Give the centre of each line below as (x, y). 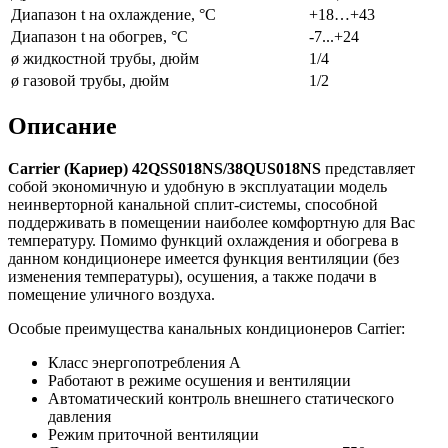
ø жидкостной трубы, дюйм (105, 59)
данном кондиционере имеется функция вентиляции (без (203, 258)
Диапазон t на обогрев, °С (99, 37)
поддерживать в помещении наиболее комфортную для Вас (211, 222)
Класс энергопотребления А (144, 362)
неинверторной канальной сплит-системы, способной (193, 204)
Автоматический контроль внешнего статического (221, 398)
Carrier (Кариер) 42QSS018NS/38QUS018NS (164, 168)
